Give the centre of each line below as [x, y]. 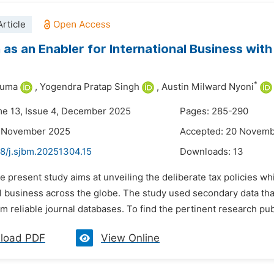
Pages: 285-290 [214, 111]
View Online [130, 238]
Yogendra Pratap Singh [90, 87]
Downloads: [206, 152]
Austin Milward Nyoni [208, 87]
